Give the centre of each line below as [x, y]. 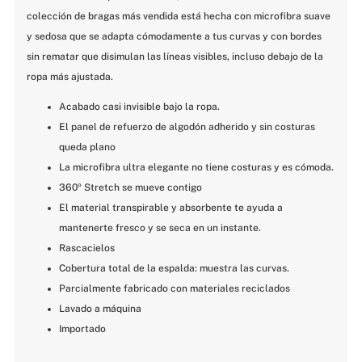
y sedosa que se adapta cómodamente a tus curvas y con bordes [174, 37]
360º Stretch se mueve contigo [130, 188]
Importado [82, 329]
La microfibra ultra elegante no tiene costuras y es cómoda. [196, 168]
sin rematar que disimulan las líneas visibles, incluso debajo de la [175, 57]
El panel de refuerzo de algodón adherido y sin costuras [187, 127]
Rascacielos [87, 248]
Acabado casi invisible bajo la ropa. [139, 107]
